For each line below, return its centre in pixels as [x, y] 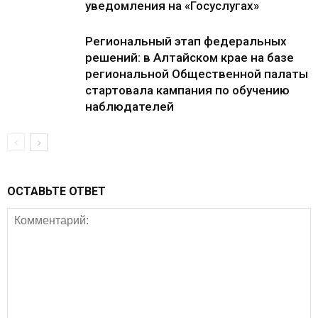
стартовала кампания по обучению [187, 90]
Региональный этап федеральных [186, 41]
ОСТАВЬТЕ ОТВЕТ [56, 191]
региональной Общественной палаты [197, 74]
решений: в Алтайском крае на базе [190, 57]
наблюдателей [130, 106]
